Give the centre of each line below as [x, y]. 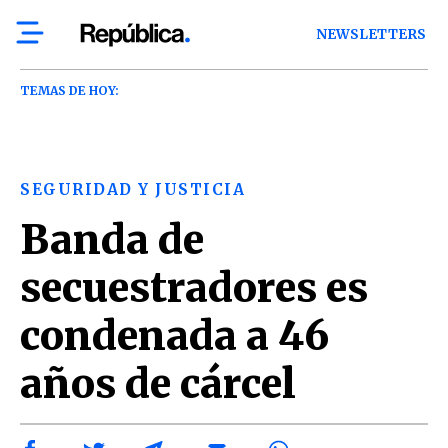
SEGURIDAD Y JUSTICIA [132, 189]
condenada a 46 [174, 336]
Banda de [112, 240]
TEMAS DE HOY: [69, 90]
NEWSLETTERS [371, 34]
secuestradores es [194, 288]
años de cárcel [158, 384]
